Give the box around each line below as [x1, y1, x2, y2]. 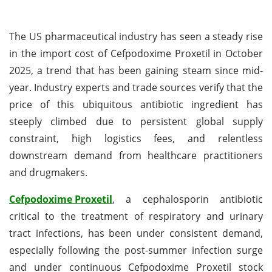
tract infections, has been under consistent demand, [9, 226, 263, 240]
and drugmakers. [9, 165, 87, 179]
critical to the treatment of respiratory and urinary [9, 209, 263, 223]
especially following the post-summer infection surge [9, 243, 263, 257]
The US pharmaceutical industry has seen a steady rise [9, 29, 263, 43]
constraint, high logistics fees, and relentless [9, 131, 263, 145]
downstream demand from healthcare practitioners [9, 148, 263, 162]
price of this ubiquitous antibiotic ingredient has [9, 97, 263, 111]
